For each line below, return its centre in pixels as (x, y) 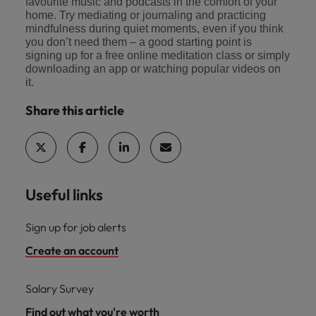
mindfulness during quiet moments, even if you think (154, 28)
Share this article (75, 111)
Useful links (64, 195)
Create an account (72, 251)
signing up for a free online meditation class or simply (158, 55)
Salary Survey (60, 289)
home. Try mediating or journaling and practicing (146, 15)
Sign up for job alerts (76, 227)
